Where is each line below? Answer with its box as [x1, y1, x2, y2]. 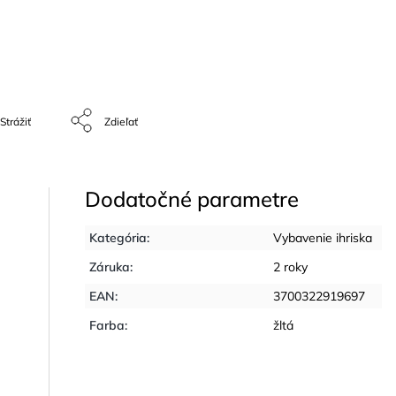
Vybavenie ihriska [273, 230, 373, 246]
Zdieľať [104, 114, 139, 128]
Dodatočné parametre [85, 186, 300, 212]
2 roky [273, 259, 308, 275]
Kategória [89, 230, 148, 246]
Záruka [89, 259, 131, 275]
